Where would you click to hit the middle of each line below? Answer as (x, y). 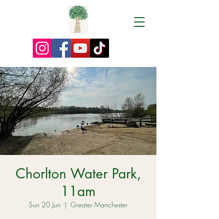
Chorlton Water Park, (78, 174)
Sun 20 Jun (45, 205)
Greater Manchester (99, 205)
